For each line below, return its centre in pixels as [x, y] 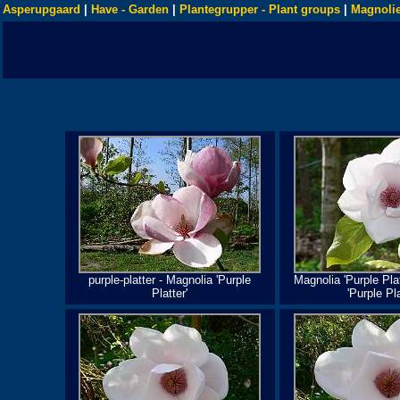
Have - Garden [130, 9]
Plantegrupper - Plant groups [260, 9]
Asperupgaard [42, 9]
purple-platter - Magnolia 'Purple [170, 280]
